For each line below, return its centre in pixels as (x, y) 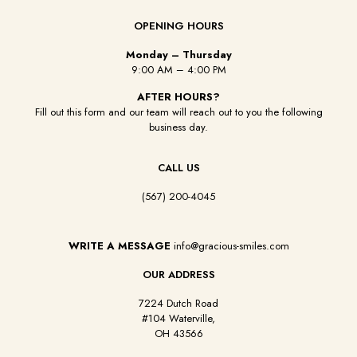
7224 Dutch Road (178, 303)
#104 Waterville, (178, 318)
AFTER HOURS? (178, 97)
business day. (178, 127)
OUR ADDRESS (178, 275)
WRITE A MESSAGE (121, 246)
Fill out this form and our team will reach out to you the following (178, 112)
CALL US (178, 168)
